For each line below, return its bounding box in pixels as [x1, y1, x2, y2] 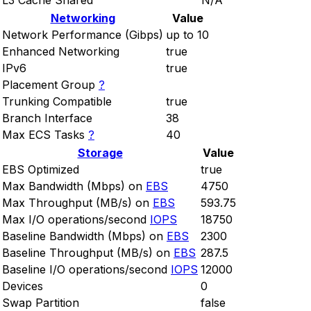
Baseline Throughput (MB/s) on [2, 246, 170, 260]
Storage [77, 146, 123, 160]
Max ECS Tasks [2, 128, 85, 142]
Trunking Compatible [2, 94, 112, 109]
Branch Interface [2, 111, 92, 126]
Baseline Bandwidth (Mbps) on [2, 229, 163, 244]
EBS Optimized [2, 162, 79, 177]
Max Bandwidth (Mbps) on [2, 179, 142, 194]
